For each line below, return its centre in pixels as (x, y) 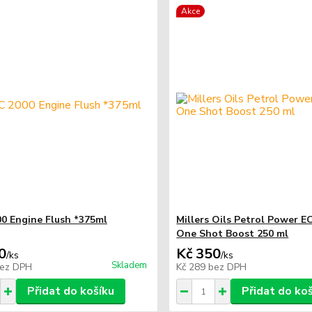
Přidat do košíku (70, 291)
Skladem (130, 265)
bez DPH (228, 267)
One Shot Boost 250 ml (233, 234)
